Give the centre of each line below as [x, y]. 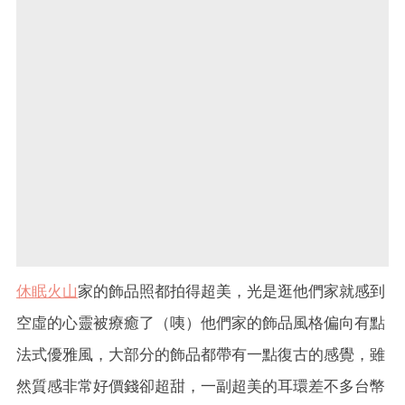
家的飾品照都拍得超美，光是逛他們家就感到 [231, 291]
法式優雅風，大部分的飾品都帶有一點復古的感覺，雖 [201, 354]
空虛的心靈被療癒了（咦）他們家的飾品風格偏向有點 [201, 322]
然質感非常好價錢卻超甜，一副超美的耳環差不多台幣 [201, 386]
